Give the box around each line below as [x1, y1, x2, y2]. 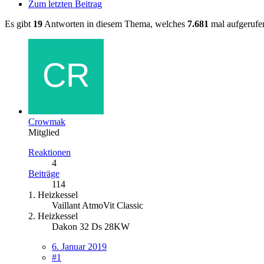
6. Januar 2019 [52, 241, 107, 252]
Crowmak [28, 116, 65, 127]
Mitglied [28, 127, 60, 137]
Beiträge [28, 168, 60, 179]
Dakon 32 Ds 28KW [52, 221, 130, 232]
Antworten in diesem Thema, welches [42, 18, 187, 29]
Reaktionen [28, 147, 71, 157]
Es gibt [5, 18, 33, 29]
